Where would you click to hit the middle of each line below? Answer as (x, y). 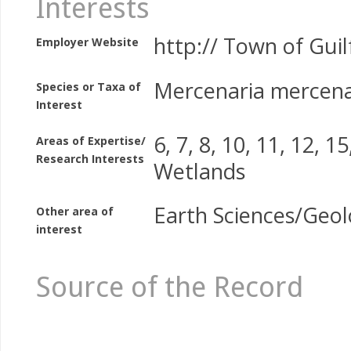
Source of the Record (170, 287)
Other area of (75, 212)
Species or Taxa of (89, 86)
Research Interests (90, 158)
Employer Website (87, 42)
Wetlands (199, 171)
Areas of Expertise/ (91, 140)
